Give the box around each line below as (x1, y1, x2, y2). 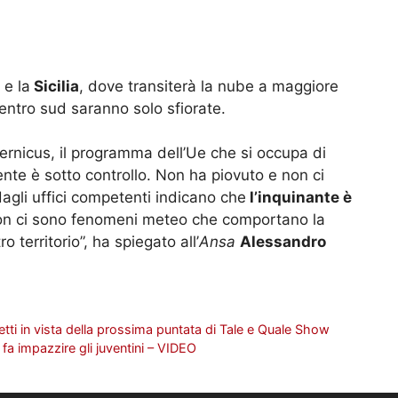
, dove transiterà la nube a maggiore (79, 76, 338, 95)
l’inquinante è (246, 188, 352, 207)
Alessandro (240, 233, 326, 251)
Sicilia (30, 76, 79, 95)
